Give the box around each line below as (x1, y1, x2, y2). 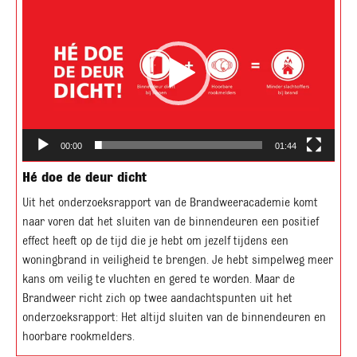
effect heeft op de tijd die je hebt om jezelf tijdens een (22, 234, 288, 248)
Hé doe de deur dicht (22, 170, 147, 185)
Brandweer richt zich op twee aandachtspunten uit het (22, 292, 292, 305)
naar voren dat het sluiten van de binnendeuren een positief (22, 215, 319, 229)
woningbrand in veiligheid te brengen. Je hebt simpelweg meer (22, 253, 333, 267)
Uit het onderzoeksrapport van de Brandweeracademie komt (22, 196, 318, 210)
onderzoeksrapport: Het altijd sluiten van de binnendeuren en (22, 311, 326, 324)
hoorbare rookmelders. (22, 330, 135, 343)
